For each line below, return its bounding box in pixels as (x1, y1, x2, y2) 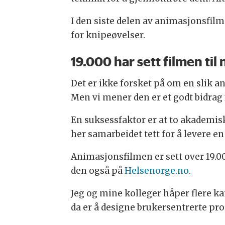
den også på (70, 165, 125, 177)
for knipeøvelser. (70, 30, 145, 41)
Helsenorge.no (124, 165, 189, 177)
